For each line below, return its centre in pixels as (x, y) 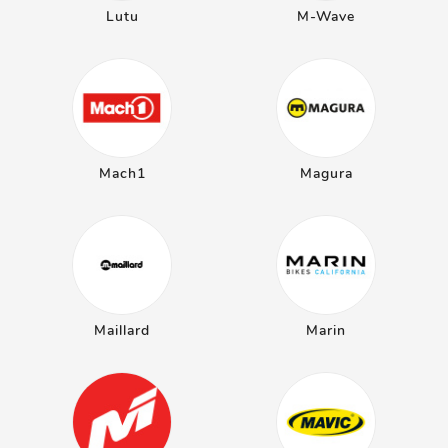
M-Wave (326, 16)
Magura (326, 173)
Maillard (122, 330)
